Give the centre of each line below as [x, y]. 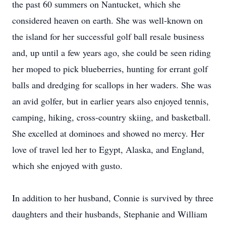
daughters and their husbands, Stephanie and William [110, 214]
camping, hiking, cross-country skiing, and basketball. [111, 117]
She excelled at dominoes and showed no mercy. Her [108, 133]
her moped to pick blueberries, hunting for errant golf [110, 69]
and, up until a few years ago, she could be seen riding [111, 52]
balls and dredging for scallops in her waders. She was [112, 85]
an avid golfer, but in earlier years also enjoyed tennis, [110, 101]
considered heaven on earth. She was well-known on [107, 20]
